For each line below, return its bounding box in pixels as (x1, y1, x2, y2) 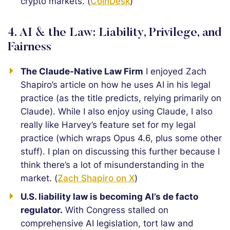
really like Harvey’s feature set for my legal (21, 120, 196, 130)
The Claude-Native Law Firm (21, 66, 143, 76)
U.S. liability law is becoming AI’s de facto (21, 191, 198, 202)
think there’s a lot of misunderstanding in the (21, 160, 204, 170)
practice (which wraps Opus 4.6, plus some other (21, 133, 222, 143)
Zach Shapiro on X (57, 173, 135, 183)
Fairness (8, 41, 51, 53)
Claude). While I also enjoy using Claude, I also (21, 106, 213, 117)
